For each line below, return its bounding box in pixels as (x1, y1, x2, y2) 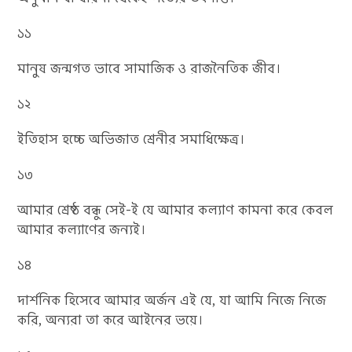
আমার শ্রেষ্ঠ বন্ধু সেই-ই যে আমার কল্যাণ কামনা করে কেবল (17, 200, 334, 219)
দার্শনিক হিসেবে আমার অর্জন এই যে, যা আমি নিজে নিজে (17, 291, 327, 310)
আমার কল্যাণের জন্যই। (17, 220, 147, 239)
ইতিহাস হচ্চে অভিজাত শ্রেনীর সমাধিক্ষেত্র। (17, 130, 246, 148)
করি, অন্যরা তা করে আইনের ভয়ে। (17, 310, 204, 329)
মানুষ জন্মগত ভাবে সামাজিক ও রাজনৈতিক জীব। (17, 59, 282, 78)
